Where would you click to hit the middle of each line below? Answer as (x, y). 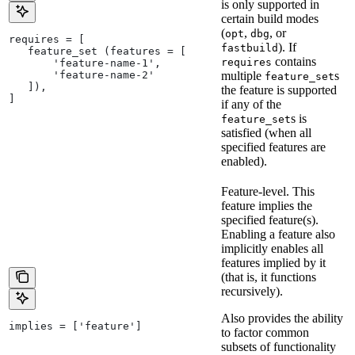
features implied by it (273, 263)
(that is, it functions (269, 277)
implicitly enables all (272, 249)
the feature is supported (279, 90)
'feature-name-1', (85, 63)
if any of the (251, 105)
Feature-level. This (268, 192)
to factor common (265, 333)
